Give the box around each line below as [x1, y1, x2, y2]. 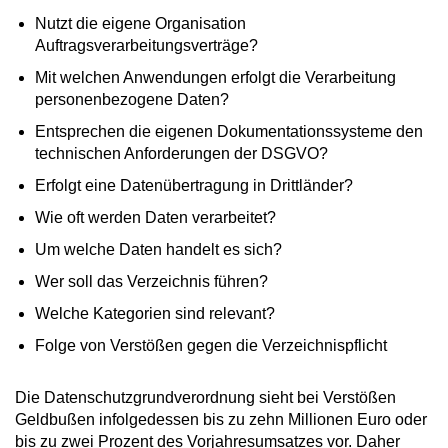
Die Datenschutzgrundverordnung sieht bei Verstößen [15, 388, 396, 406]
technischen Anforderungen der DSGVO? [35, 144, 328, 162]
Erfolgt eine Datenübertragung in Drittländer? [35, 176, 353, 194]
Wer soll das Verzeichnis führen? [35, 272, 268, 290]
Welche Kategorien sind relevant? [35, 304, 275, 322]
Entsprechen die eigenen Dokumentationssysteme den [35, 122, 423, 140]
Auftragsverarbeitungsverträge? [35, 36, 258, 54]
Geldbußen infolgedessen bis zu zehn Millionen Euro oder [15, 410, 427, 428]
